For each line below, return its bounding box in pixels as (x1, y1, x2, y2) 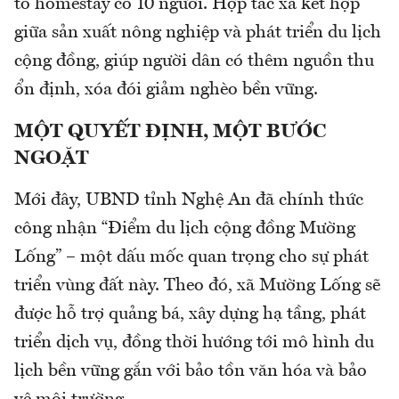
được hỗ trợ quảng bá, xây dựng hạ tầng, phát (14, 305, 366, 323)
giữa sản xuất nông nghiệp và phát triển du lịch (14, 23, 381, 42)
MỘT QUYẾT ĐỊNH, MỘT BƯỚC (14, 121, 327, 142)
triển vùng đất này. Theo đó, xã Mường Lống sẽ (14, 276, 380, 295)
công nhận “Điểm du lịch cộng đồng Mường (14, 219, 355, 238)
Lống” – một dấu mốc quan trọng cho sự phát (14, 248, 369, 266)
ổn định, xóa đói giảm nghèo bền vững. (14, 80, 318, 99)
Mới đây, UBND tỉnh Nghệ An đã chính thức (14, 191, 363, 209)
